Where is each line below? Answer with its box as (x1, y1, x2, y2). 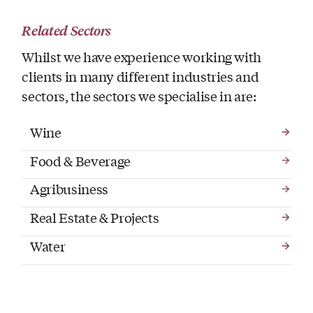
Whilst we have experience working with (22, 48, 262, 66)
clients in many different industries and (22, 67, 259, 86)
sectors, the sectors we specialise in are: (22, 87, 256, 105)
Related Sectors (22, 21, 112, 39)
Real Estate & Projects (30, 208, 159, 227)
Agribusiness (30, 180, 108, 198)
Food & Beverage (30, 151, 131, 170)
